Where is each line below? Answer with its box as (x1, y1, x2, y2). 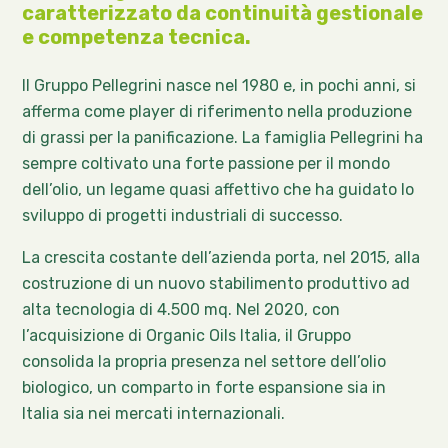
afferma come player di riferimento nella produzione (22, 102, 413, 122)
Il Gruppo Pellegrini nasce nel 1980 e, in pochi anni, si (22, 76, 417, 96)
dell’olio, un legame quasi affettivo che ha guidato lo (22, 180, 415, 200)
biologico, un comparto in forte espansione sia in (22, 378, 387, 398)
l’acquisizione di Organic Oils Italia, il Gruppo (22, 326, 352, 346)
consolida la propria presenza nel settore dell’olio (22, 352, 387, 372)
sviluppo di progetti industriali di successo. (22, 206, 344, 226)
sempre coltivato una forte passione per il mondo (22, 154, 391, 174)
